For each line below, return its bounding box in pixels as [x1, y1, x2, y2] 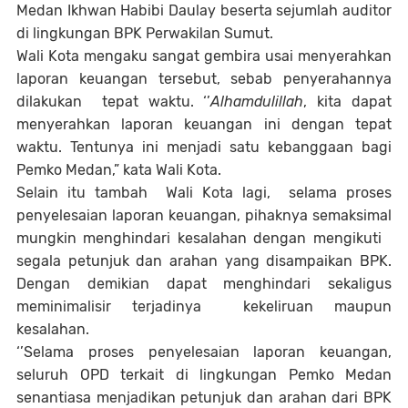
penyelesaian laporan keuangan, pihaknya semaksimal [16, 207, 392, 225]
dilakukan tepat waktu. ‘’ [16, 93, 211, 111]
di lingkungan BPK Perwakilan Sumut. [16, 25, 273, 43]
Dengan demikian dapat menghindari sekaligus [16, 275, 392, 293]
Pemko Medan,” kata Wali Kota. [16, 161, 221, 179]
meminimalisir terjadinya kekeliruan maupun [16, 298, 392, 316]
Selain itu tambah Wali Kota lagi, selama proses [16, 184, 392, 202]
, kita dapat [303, 93, 393, 111]
